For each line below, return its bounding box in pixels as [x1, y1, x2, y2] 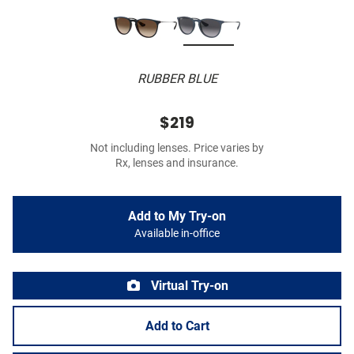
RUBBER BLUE [137, 71, 217, 87]
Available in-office [134, 227, 220, 241]
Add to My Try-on [128, 209, 226, 224]
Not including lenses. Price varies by [90, 141, 264, 156]
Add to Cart [145, 318, 209, 334]
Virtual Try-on [148, 278, 228, 294]
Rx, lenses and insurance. [115, 156, 239, 171]
